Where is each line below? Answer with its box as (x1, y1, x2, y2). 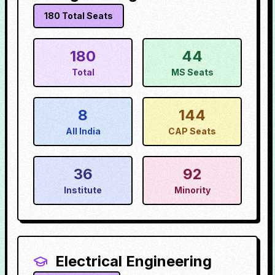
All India (65, 126, 101, 136)
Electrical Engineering (55, 252, 212, 270)
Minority (174, 185, 211, 195)
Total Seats (60, 10, 113, 21)
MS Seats (171, 67, 214, 77)
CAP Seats (168, 126, 216, 136)
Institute (64, 185, 102, 195)
